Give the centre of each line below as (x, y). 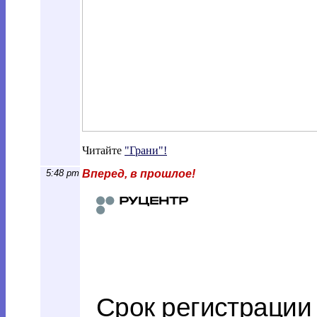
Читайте (103, 150)
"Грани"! (146, 150)
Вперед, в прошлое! (139, 174)
